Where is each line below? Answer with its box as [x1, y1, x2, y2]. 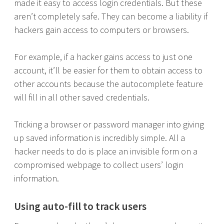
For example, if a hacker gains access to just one [14, 51, 192, 62]
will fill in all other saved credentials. [14, 91, 149, 103]
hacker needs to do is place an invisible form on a [14, 145, 197, 157]
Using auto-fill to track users [14, 199, 146, 213]
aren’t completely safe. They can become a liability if [14, 10, 207, 22]
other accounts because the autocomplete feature [14, 78, 203, 89]
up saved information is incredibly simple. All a [14, 132, 185, 143]
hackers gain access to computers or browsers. [14, 24, 189, 35]
